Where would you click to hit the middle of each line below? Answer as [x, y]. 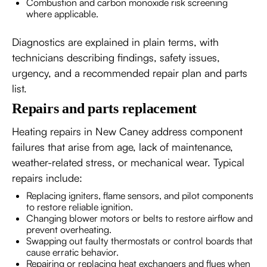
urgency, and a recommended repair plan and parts [130, 73]
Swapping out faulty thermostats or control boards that [139, 241]
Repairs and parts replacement [105, 108]
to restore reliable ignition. [80, 207]
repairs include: [47, 178]
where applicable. [62, 14]
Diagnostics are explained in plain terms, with [115, 42]
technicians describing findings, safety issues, [116, 57]
